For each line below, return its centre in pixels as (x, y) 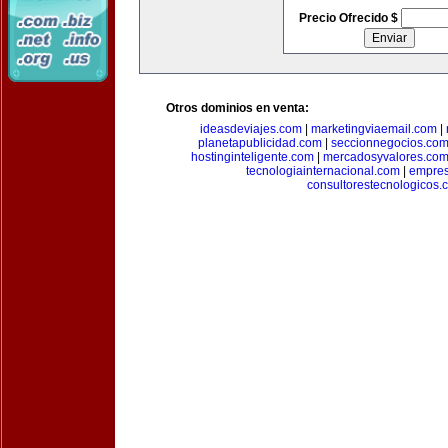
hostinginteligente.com (252, 157)
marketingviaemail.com (373, 129)
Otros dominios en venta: (237, 108)
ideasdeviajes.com (250, 129)
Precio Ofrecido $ (349, 18)
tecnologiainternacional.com (322, 171)
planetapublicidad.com (259, 143)
